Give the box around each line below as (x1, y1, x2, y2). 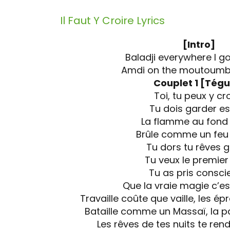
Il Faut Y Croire (60, 13, 137, 28)
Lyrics (137, 13, 165, 28)
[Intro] (182, 38, 215, 51)
